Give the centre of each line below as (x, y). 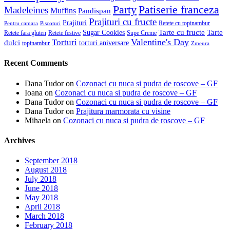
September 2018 (51, 161)
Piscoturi (50, 24)
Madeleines (26, 10)
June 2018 (41, 188)
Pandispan (94, 11)
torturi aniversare (104, 43)
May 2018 (41, 198)
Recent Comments (36, 63)
